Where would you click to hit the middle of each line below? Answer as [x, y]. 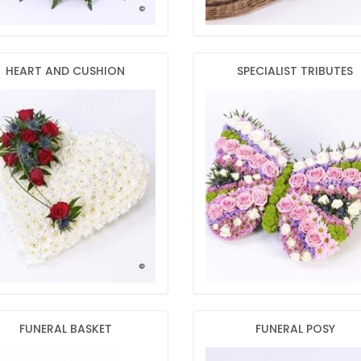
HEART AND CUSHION [66, 71]
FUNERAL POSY [295, 329]
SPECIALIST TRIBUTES [295, 71]
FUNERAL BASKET [65, 329]
